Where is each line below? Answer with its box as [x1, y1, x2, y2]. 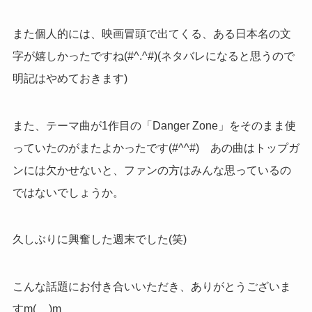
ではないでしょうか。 [12, 186, 124, 198]
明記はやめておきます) [12, 72, 127, 84]
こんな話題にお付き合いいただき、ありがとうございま [12, 281, 291, 293]
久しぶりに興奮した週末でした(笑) [12, 233, 187, 246]
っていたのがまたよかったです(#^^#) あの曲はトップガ [12, 141, 299, 154]
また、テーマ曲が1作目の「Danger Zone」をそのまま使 [12, 119, 296, 132]
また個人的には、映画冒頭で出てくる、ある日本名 [12, 27, 269, 40]
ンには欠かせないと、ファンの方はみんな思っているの [12, 164, 291, 176]
